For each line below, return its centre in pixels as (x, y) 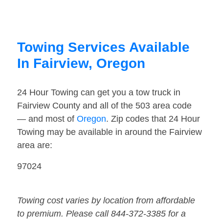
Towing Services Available (103, 47)
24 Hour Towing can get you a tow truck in (99, 93)
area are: (35, 145)
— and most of (47, 119)
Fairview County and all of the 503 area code (104, 106)
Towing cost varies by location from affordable (106, 201)
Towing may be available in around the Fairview (109, 132)
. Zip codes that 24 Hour (153, 119)
